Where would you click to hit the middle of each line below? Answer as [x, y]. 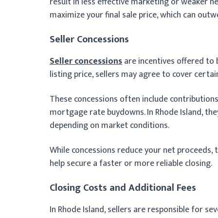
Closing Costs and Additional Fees [123, 188]
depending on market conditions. [109, 125]
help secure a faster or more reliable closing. [131, 163]
